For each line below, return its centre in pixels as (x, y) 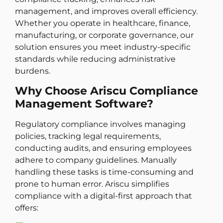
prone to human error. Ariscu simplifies (92, 184)
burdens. (33, 71)
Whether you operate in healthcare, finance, (103, 23)
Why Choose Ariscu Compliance (107, 91)
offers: (27, 208)
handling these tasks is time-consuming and (104, 172)
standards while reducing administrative (95, 59)
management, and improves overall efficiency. (106, 11)
